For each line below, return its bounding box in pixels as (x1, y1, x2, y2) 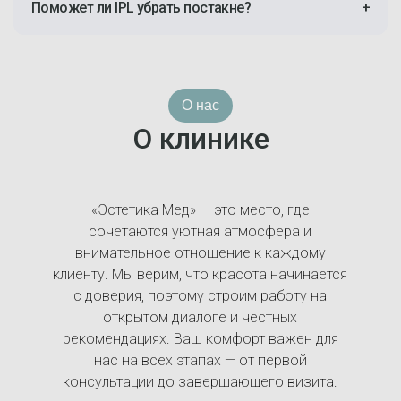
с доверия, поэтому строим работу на (73, 287, 328, 304)
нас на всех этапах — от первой (93, 352, 307, 369)
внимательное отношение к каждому (74, 244, 326, 261)
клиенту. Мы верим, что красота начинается (53, 266, 348, 283)
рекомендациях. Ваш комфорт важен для (62, 330, 338, 347)
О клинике (132, 122, 269, 156)
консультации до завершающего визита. (63, 373, 338, 390)
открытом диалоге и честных (103, 309, 298, 326)
